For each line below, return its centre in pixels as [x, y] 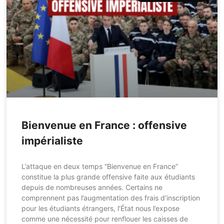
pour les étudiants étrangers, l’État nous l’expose [101, 208]
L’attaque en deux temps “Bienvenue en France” [100, 166]
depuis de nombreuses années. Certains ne [92, 187]
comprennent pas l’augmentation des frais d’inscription [111, 198]
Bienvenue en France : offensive [104, 125]
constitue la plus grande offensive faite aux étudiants [108, 177]
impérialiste [52, 141]
